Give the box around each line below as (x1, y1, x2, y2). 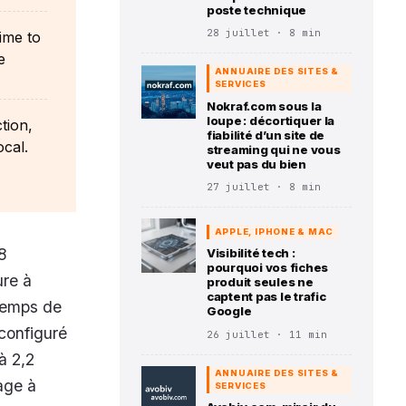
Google (207, 304, 252, 319)
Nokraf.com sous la (207, 98, 322, 113)
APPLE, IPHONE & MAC (214, 226, 334, 237)
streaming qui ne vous (207, 141, 341, 157)
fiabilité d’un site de (207, 127, 325, 142)
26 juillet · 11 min (207, 327, 327, 341)
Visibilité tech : (207, 246, 295, 261)
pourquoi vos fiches (207, 260, 329, 275)
